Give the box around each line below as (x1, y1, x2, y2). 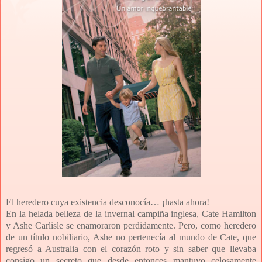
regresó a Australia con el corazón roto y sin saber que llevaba (6, 244, 256, 254)
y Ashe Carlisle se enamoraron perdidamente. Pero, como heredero (6, 220, 256, 231)
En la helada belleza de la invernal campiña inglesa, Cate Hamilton (6, 209, 256, 219)
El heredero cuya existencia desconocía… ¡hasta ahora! (6, 197, 209, 208)
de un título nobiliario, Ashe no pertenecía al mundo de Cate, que (6, 232, 256, 243)
